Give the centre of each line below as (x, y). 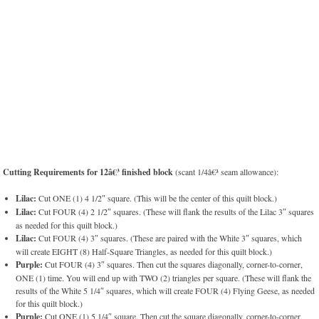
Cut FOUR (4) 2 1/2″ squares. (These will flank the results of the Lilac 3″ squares (176, 212)
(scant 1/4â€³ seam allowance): (226, 172)
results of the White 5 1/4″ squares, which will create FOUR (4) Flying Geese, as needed (166, 291)
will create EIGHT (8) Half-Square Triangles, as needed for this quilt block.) (144, 252)
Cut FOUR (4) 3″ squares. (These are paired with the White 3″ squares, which (169, 238)
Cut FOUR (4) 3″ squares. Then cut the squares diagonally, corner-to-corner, (173, 265)
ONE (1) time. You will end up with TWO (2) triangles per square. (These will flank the (164, 278)
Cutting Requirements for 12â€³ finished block (88, 172)
